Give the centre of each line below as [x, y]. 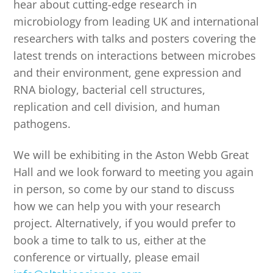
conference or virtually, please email [107, 257]
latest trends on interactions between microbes [135, 55]
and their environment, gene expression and [128, 72]
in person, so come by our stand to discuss [124, 189]
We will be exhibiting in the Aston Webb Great [131, 155]
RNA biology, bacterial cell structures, [110, 89]
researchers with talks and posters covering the [135, 38]
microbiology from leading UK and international [136, 21]
